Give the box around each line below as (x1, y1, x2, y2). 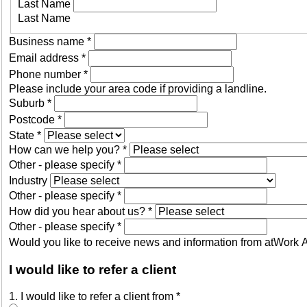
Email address (9, 52, 82, 64)
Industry (9, 175, 50, 187)
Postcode (9, 114, 58, 126)
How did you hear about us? (9, 206, 148, 218)
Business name (9, 36, 87, 48)
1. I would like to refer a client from (9, 290, 176, 302)
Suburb (9, 97, 47, 110)
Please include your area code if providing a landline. (9, 83, 267, 95)
